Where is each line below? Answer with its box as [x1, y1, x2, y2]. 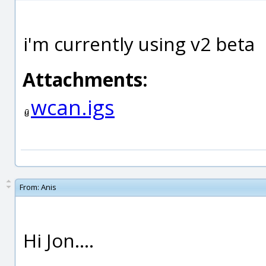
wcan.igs [31, 93, 115, 121]
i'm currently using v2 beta [23, 31, 255, 56]
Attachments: [23, 66, 148, 92]
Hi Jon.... [23, 227, 94, 253]
